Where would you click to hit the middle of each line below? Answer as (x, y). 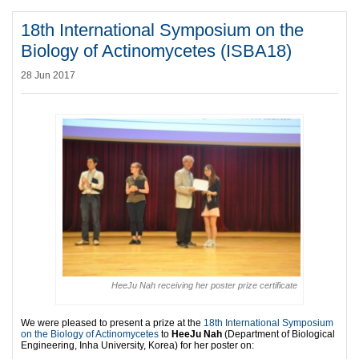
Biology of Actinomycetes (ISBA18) (156, 50)
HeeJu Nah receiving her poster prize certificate (204, 286)
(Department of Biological (280, 335)
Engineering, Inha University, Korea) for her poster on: (137, 346)
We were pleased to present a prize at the (112, 323)
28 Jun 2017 (48, 75)
